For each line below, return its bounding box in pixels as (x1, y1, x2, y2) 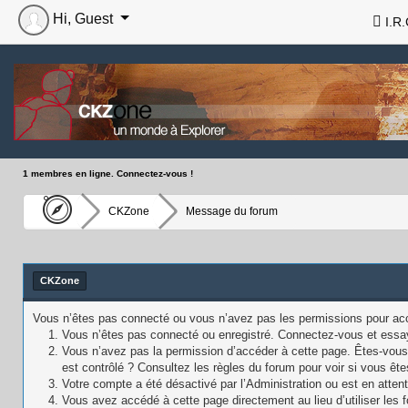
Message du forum (186, 204, 278, 218)
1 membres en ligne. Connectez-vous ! (23, 168, 193, 178)
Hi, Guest (49, 11, 117, 27)
